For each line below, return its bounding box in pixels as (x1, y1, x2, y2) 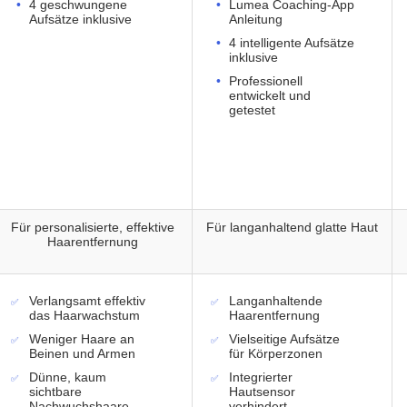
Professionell (229, 74, 303, 89)
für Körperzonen (229, 346, 323, 362)
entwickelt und (229, 88, 311, 104)
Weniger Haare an (29, 332, 134, 347)
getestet (229, 103, 275, 118)
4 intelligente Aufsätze (229, 35, 354, 51)
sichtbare (29, 384, 82, 400)
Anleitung (229, 12, 283, 27)
